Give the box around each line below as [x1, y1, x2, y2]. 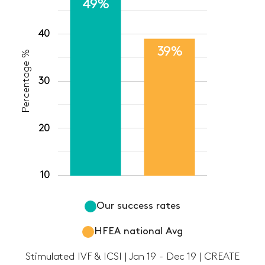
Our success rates [96, 201, 180, 211]
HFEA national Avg [94, 227, 183, 237]
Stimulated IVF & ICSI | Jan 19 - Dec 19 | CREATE [25, 252, 240, 262]
